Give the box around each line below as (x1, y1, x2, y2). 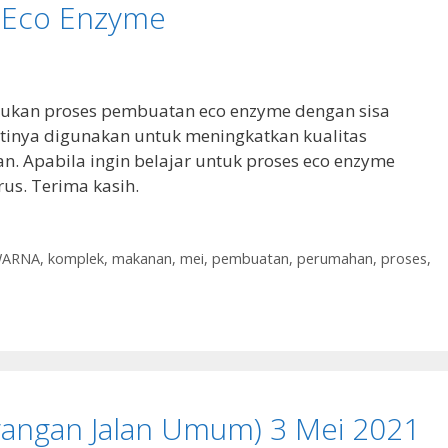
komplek (47, 249, 104, 269)
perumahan (296, 249, 373, 269)
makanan (111, 249, 172, 269)
